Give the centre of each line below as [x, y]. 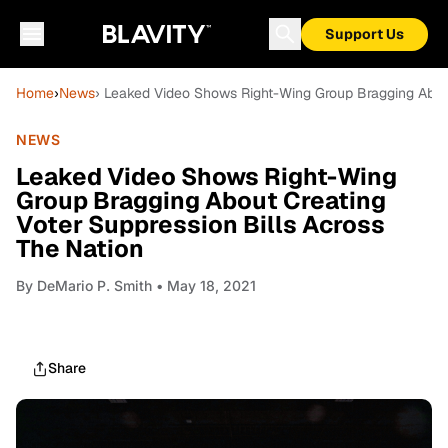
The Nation [80, 248]
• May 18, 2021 [204, 285]
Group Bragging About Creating [201, 200]
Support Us [364, 34]
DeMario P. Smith [94, 285]
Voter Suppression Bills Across [200, 224]
